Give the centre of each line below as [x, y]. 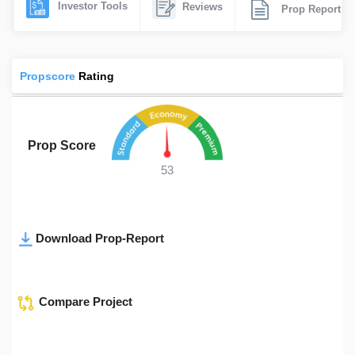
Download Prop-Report [100, 239]
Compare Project [84, 302]
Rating [96, 76]
